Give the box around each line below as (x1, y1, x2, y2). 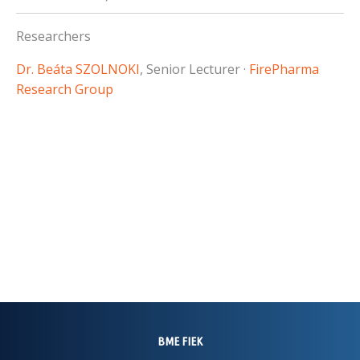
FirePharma (249, 59, 319, 78)
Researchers (16, 27, 91, 45)
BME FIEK (157, 333, 202, 348)
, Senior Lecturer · (140, 59, 249, 78)
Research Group (16, 80, 113, 98)
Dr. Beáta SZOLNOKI (16, 59, 140, 78)
